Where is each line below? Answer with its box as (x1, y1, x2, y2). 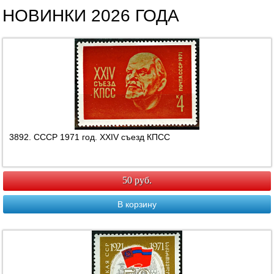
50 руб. (122, 175, 152, 186)
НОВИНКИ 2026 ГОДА (2, 6, 180, 26)
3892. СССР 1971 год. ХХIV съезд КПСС (9, 132, 171, 143)
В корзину (117, 199, 157, 210)
